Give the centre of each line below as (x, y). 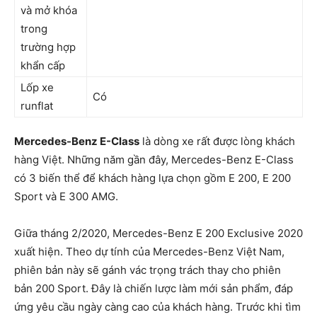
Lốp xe (37, 87)
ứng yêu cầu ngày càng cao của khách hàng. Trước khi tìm (157, 307)
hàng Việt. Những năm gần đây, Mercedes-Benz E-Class (154, 160)
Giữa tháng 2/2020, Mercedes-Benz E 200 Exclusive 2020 (158, 233)
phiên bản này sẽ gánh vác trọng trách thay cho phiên (148, 270)
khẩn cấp (43, 65)
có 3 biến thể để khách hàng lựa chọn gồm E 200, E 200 (152, 178)
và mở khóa (49, 10)
